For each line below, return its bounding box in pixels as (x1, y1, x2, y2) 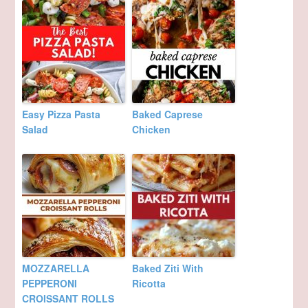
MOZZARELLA (22, 261, 90, 275)
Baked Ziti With (132, 261, 204, 275)
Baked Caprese (132, 107, 203, 121)
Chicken (132, 122, 171, 136)
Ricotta (132, 276, 166, 290)
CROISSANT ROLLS (22, 291, 115, 305)
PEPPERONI (22, 276, 78, 290)
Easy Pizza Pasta (22, 107, 101, 121)
